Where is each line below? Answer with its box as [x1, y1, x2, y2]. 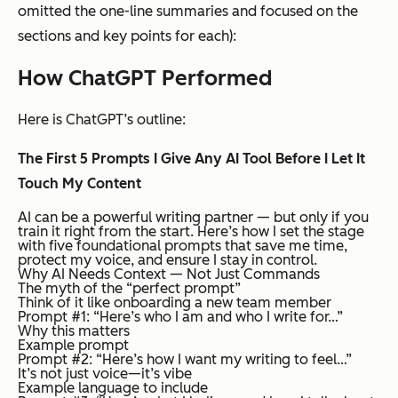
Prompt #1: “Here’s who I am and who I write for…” [18, 308, 343, 326]
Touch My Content [18, 175, 141, 193]
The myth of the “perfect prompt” [18, 280, 241, 298]
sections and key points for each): [18, 28, 236, 45]
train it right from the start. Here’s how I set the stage [18, 223, 364, 241]
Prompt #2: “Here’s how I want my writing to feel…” [18, 351, 352, 369]
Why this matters [18, 322, 130, 340]
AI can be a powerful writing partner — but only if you [18, 209, 369, 227]
